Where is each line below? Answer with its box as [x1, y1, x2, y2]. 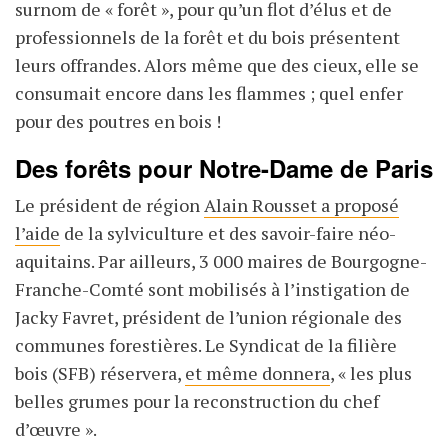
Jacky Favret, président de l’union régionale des [15, 305, 402, 330]
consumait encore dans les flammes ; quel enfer [15, 81, 403, 106]
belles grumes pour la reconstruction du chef [15, 389, 379, 414]
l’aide [15, 221, 60, 246]
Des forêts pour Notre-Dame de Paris [15, 151, 433, 186]
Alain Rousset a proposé [204, 193, 399, 218]
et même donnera [185, 361, 330, 386]
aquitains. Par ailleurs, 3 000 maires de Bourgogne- [15, 249, 427, 274]
